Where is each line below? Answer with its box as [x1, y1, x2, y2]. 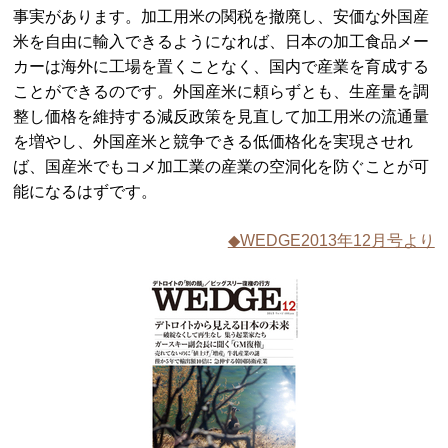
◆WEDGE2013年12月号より [227, 232, 435, 249]
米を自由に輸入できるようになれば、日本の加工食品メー [13, 33, 430, 50]
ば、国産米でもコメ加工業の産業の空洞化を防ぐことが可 [13, 158, 430, 175]
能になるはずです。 [13, 183, 162, 200]
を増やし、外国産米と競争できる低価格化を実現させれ [13, 133, 414, 150]
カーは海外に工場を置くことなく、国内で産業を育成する [13, 58, 430, 75]
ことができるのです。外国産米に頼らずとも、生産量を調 [13, 83, 430, 100]
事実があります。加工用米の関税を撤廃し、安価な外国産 [13, 8, 430, 25]
